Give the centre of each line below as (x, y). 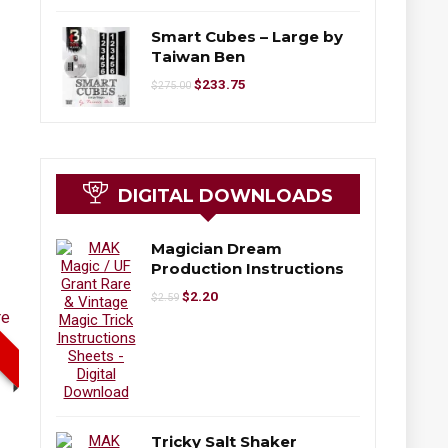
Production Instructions (247, 268)
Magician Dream (216, 248)
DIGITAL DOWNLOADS (225, 195)
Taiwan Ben (198, 56)
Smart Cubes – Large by (247, 36)
